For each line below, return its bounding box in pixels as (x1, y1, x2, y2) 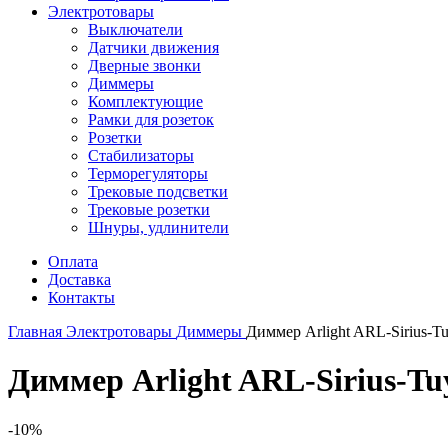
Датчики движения (88, 39, 219, 56)
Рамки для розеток (88, 111, 214, 128)
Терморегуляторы (88, 165, 208, 182)
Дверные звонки (88, 57, 201, 74)
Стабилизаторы (88, 147, 194, 164)
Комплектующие (88, 93, 203, 110)
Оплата (48, 253, 98, 270)
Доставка (48, 271, 111, 288)
